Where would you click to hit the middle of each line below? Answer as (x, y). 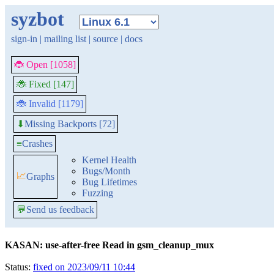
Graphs (40, 176)
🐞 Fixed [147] (45, 84)
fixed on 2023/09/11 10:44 (84, 267)
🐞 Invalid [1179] (50, 104)
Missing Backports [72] (70, 124)
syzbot (38, 19)
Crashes (37, 143)
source (106, 39)
